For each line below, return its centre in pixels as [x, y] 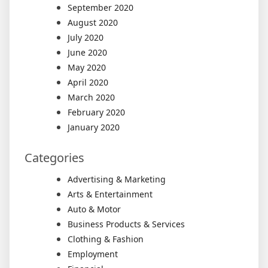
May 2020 [87, 67]
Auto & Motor [94, 209]
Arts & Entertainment [110, 194]
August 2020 [93, 22]
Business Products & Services [126, 224]
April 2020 [88, 82]
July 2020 [86, 37]
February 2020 [96, 112]
